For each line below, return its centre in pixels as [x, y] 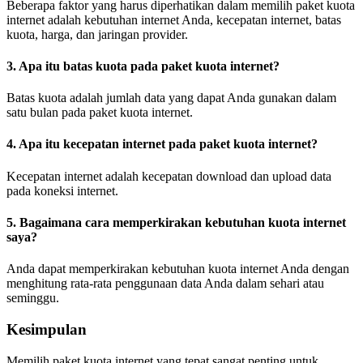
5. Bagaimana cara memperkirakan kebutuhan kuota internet [176, 222]
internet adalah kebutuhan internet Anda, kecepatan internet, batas [174, 19]
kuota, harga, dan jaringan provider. [97, 34]
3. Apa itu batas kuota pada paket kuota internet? [143, 66]
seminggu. [33, 298]
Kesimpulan [47, 329]
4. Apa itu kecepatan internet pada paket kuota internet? [162, 144]
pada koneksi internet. [62, 190]
